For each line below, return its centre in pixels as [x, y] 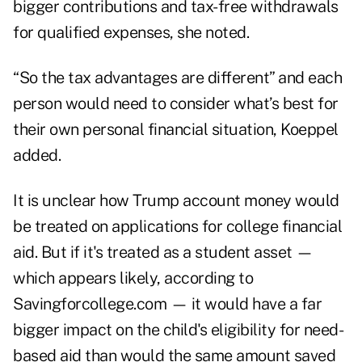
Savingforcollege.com [90, 304]
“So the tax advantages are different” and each [177, 78]
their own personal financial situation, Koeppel [176, 130]
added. [37, 156]
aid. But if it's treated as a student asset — [163, 253]
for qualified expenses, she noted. [131, 33]
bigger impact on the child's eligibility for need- [178, 330]
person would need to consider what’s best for [176, 104]
